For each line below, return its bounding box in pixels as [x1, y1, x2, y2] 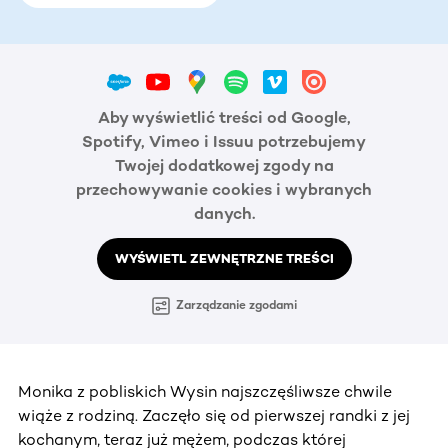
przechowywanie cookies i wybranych [76, 180, 372, 200]
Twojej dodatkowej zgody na [114, 156, 334, 176]
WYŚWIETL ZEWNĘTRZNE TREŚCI [114, 251, 334, 267]
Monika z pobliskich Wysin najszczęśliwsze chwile [18, 381, 392, 401]
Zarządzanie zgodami [175, 298, 297, 313]
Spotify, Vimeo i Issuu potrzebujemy [82, 132, 366, 152]
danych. [193, 204, 255, 224]
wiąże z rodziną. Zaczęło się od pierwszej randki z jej [18, 405, 410, 425]
